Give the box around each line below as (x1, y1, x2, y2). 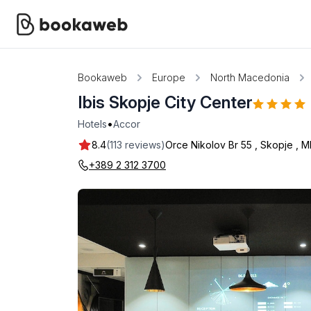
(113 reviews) (106, 139, 165, 151)
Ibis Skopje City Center (78, 92, 253, 112)
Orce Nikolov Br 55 (165, 139, 252, 151)
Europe (152, 72, 185, 83)
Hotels (78, 117, 107, 130)
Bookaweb (78, 72, 127, 83)
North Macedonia (210, 72, 289, 83)
